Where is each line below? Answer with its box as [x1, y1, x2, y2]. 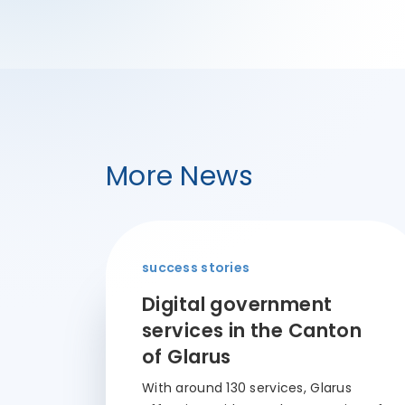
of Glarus [142, 344, 231, 370]
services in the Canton [142, 317, 363, 344]
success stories [142, 259, 250, 277]
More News [106, 157, 254, 195]
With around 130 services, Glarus [142, 379, 352, 397]
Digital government [142, 291, 333, 317]
